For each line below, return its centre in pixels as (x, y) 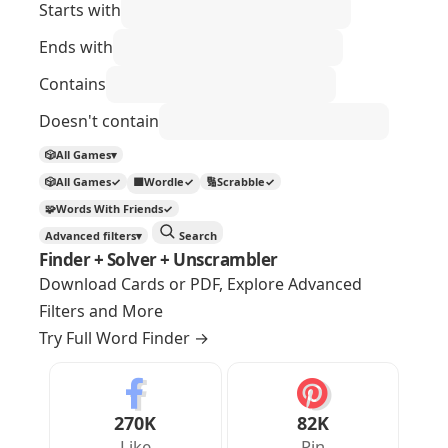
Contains (72, 83)
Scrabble (241, 181)
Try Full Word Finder (116, 337)
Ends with (76, 46)
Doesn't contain (99, 120)
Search (196, 235)
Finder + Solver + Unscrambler (158, 259)
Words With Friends (109, 208)
